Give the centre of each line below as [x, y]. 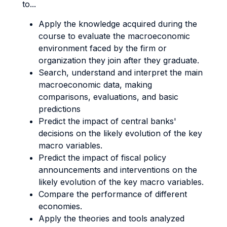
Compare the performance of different [113, 194]
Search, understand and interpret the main [121, 72]
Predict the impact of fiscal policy [102, 158]
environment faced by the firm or [103, 48]
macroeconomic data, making [95, 85]
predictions [60, 109]
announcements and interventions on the [118, 170]
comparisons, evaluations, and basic [108, 97]
